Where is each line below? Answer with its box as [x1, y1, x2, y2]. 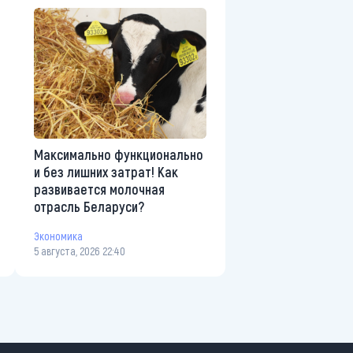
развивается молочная [34, 180, 165, 198]
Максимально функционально [34, 145, 203, 163]
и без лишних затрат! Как [34, 162, 178, 180]
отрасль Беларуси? [34, 197, 144, 215]
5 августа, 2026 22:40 [34, 243, 125, 258]
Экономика [34, 229, 83, 243]
